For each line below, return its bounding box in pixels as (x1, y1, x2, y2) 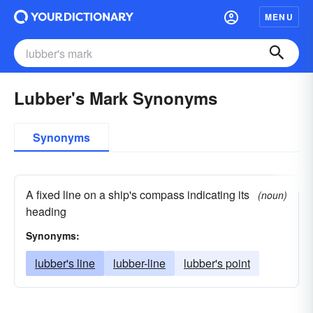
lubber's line (35, 255, 95, 271)
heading (26, 203, 66, 219)
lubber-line (113, 255, 166, 271)
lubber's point (184, 255, 250, 271)
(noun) (258, 188, 287, 202)
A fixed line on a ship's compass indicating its (26, 187, 249, 203)
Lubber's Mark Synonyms (14, 86, 217, 110)
